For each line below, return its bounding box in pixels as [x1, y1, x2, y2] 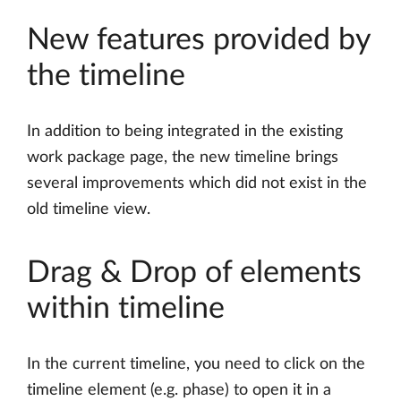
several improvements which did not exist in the [27, 175, 367, 192]
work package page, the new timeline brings [27, 149, 338, 166]
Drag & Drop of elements [27, 258, 362, 289]
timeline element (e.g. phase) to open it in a [27, 382, 331, 399]
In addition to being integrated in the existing [27, 124, 343, 141]
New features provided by [27, 25, 371, 56]
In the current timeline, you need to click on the [27, 356, 365, 373]
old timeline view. [27, 201, 150, 218]
